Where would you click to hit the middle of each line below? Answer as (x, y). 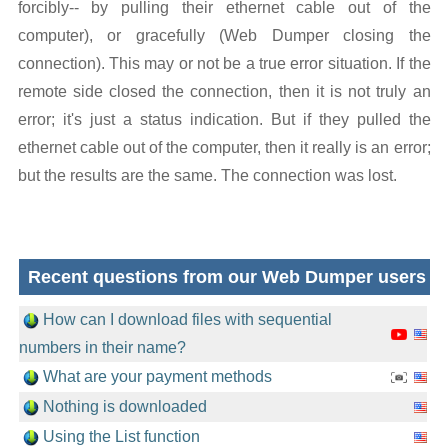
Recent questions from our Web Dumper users (224, 277)
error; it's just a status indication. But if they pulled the (224, 119)
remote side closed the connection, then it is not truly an (224, 91)
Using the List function (121, 436)
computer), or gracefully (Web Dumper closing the (224, 35)
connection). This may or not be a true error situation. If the (224, 63)
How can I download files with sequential (187, 319)
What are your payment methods (157, 376)
